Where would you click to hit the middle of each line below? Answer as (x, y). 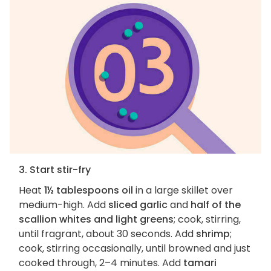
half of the (216, 204)
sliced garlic (138, 204)
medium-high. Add (64, 204)
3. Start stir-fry (55, 169)
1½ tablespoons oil (89, 190)
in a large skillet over (183, 190)
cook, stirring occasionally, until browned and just (135, 248)
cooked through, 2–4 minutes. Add (101, 263)
